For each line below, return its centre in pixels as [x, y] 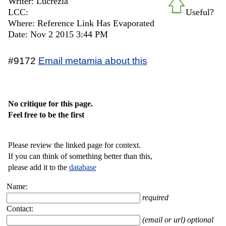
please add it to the [38, 167]
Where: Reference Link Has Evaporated [81, 23]
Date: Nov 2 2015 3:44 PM [58, 34]
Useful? [200, 12]
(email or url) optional [178, 219]
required [156, 197]
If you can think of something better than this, [80, 156]
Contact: [20, 208]
